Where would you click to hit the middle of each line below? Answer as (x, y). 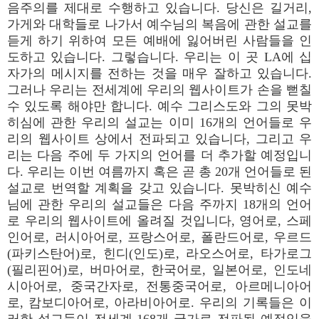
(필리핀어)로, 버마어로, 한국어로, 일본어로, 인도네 (159, 270)
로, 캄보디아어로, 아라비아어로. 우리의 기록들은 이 (159, 303)
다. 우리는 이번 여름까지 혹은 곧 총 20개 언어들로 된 (159, 172)
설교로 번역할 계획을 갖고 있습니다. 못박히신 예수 (159, 188)
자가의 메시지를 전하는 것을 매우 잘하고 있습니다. (159, 73)
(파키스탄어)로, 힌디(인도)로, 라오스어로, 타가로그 (159, 253)
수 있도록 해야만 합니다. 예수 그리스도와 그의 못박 (159, 106)
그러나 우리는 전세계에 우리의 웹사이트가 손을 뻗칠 (159, 90)
